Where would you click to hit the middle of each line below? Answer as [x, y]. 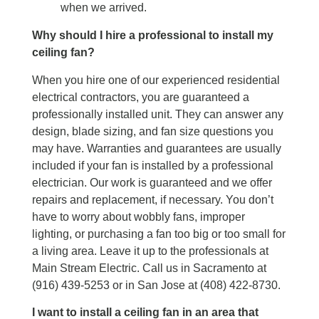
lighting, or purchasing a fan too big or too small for [159, 234]
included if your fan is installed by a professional [153, 165]
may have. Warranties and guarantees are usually [157, 148]
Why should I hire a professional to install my [153, 36]
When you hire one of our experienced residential [156, 80]
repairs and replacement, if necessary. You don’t [153, 199]
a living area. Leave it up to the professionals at [150, 251]
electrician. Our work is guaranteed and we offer [152, 182]
